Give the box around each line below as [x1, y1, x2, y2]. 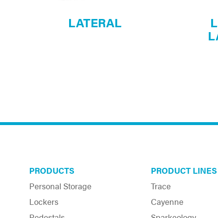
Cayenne [151, 195, 183, 207]
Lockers [29, 195, 58, 207]
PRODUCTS [29, 164, 74, 176]
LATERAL [68, 13, 122, 31]
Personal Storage [29, 180, 91, 192]
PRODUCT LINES [151, 164, 217, 176]
